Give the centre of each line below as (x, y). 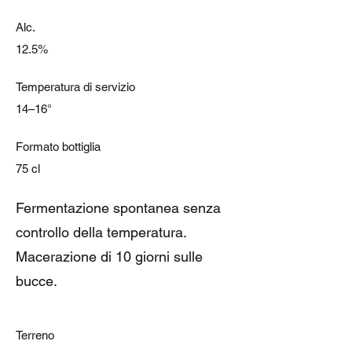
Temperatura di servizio (75, 87)
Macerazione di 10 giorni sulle (109, 257)
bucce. (37, 281)
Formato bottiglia (58, 147)
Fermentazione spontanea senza (118, 208)
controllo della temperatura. (101, 232)
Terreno (35, 335)
